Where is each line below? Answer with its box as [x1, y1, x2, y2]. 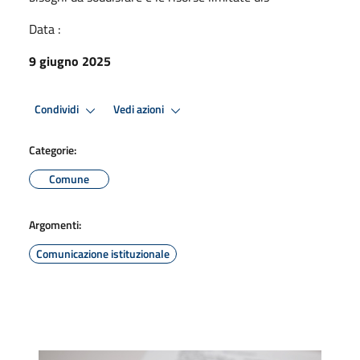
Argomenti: [29, 215, 81, 233]
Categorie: [29, 141, 76, 158]
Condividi [35, 100, 81, 119]
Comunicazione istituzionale [36, 244, 170, 262]
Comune [49, 170, 89, 187]
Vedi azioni [113, 100, 166, 119]
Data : [29, 18, 60, 39]
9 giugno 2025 [29, 51, 111, 71]
